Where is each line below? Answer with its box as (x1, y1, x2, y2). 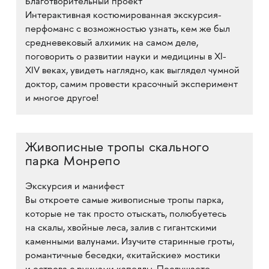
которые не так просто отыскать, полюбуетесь (25, 210, 226, 220)
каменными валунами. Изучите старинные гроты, (25, 237, 234, 247)
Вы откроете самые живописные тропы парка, (25, 196, 223, 206)
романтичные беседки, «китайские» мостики (25, 251, 220, 261)
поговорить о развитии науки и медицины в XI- (25, 52, 226, 62)
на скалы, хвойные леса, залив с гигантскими (25, 223, 217, 234)
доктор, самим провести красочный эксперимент (25, 80, 238, 90)
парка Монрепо (25, 155, 121, 169)
